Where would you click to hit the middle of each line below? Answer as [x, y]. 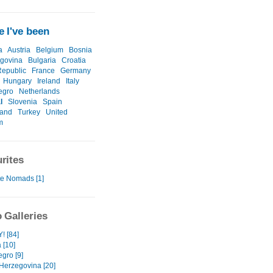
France [43, 71]
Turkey [29, 112]
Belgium [50, 50]
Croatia [74, 61]
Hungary [17, 81]
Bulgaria [42, 61]
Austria [19, 50]
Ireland [49, 81]
